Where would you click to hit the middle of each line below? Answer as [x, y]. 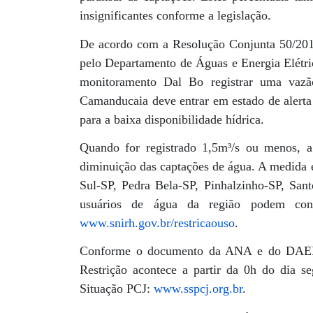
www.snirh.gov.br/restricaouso [157, 223]
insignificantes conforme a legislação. [177, 16]
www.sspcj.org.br [198, 289]
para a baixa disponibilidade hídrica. [172, 119]
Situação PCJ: [117, 289]
